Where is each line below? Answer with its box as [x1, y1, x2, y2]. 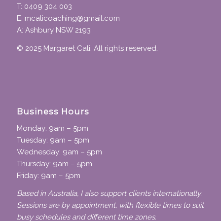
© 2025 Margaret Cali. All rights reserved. [16, 44, 158, 53]
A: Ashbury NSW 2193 [16, 26, 91, 35]
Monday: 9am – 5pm [16, 123, 88, 133]
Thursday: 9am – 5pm [16, 159, 92, 168]
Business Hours [16, 106, 89, 116]
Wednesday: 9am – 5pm [16, 147, 102, 156]
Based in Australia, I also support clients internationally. [16, 189, 202, 198]
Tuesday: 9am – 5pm [16, 135, 89, 145]
